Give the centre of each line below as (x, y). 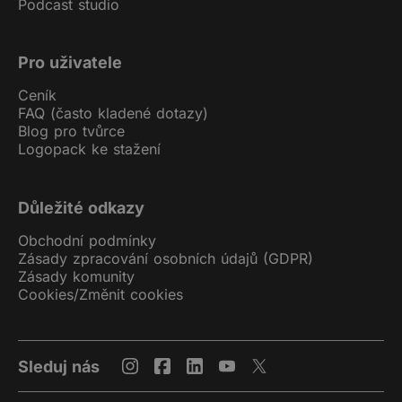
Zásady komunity (76, 277)
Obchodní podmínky (87, 241)
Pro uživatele (70, 63)
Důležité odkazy (81, 208)
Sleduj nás (59, 366)
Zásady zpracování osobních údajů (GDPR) (166, 259)
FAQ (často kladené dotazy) (113, 114)
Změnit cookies (131, 295)
